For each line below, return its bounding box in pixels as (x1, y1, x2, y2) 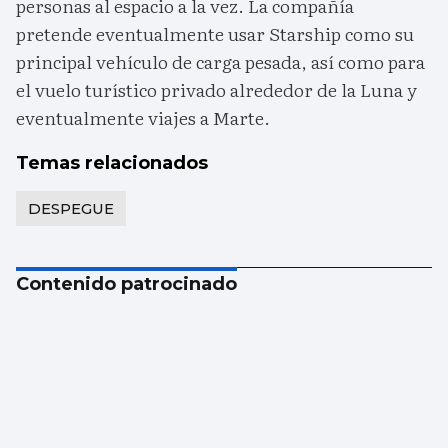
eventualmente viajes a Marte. (16, 104, 270, 132)
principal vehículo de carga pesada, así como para (16, 48, 425, 76)
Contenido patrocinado (16, 273, 237, 296)
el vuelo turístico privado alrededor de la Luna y (16, 76, 417, 104)
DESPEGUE (28, 199, 114, 219)
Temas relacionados (16, 152, 208, 175)
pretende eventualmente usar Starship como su (16, 20, 414, 48)
